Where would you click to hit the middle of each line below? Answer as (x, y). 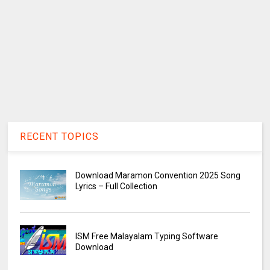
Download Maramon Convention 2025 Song (158, 175)
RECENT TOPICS (60, 136)
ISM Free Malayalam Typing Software (146, 236)
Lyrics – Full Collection (116, 186)
